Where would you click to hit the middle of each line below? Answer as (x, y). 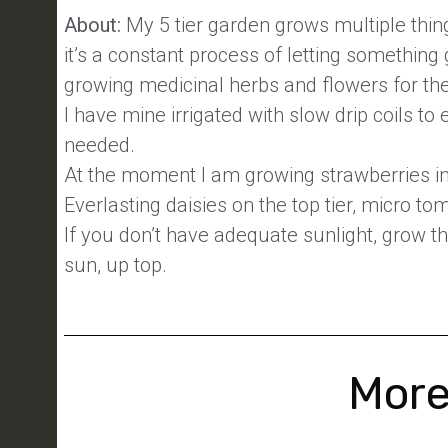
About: (95, 24)
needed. (99, 144)
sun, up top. (115, 264)
